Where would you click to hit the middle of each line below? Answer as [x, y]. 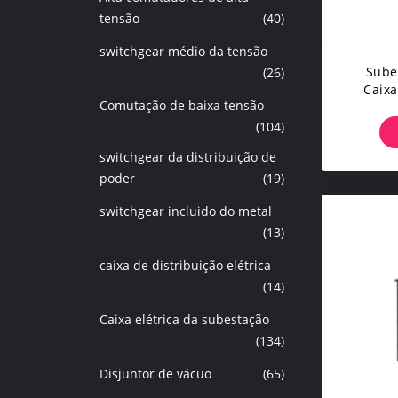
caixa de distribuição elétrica [185, 265]
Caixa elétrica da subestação [184, 319]
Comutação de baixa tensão [182, 105]
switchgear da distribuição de [188, 157]
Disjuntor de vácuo [155, 374]
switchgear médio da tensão [183, 51]
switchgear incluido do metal [186, 211]
